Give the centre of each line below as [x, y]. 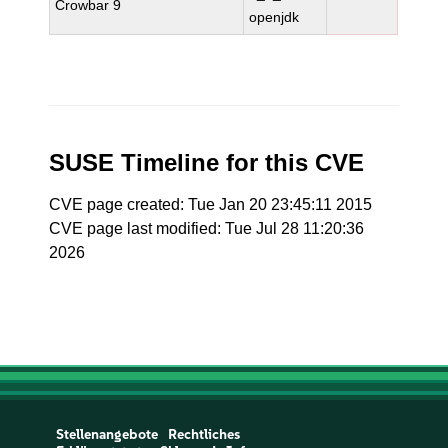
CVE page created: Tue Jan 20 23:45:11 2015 [211, 204]
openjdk [274, 17]
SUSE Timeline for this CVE [207, 162]
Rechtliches [203, 434]
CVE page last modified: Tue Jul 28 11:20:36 [207, 228]
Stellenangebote [106, 434]
